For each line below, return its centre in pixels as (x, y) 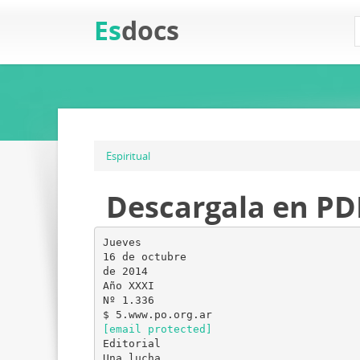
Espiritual (128, 156)
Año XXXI (128, 285)
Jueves (122, 242)
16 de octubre (144, 256)
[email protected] (157, 329)
